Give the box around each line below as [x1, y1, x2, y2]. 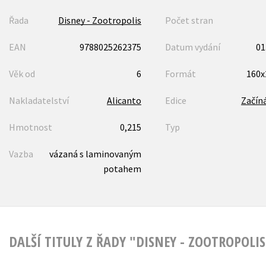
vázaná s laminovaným [49, 148, 141, 160]
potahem [103, 163, 141, 175]
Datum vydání [164, 41, 220, 53]
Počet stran [164, 14, 213, 27]
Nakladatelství [9, 94, 69, 107]
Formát [164, 68, 196, 80]
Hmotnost [9, 121, 52, 134]
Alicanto [106, 94, 141, 107]
